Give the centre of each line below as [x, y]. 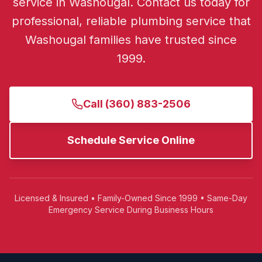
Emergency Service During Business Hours [131, 210]
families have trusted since [161, 40]
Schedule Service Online [131, 140]
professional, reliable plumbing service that [131, 21]
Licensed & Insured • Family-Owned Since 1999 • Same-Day [131, 198]
